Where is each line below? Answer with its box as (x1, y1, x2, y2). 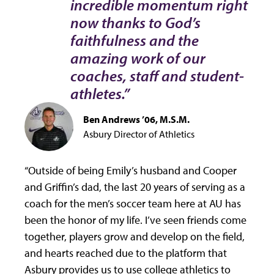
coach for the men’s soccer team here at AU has (24, 196, 241, 211)
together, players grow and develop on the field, (24, 229, 245, 244)
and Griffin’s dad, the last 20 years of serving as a (24, 180, 245, 194)
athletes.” (70, 84, 130, 103)
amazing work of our (70, 48, 206, 68)
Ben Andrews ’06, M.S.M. (83, 113, 190, 126)
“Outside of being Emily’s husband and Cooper (24, 163, 237, 178)
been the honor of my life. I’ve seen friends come (24, 213, 246, 228)
